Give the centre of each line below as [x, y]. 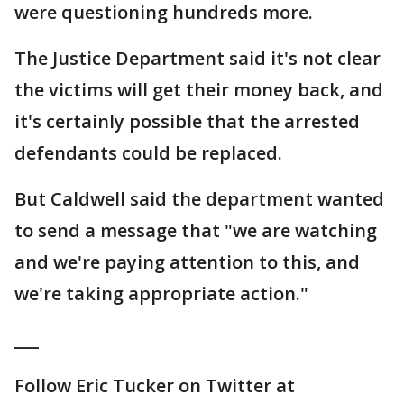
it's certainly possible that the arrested [187, 121]
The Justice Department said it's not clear [197, 58]
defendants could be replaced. [148, 153]
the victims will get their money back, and [199, 90]
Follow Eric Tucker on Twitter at [155, 386]
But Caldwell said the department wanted [199, 199]
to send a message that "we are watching [196, 230]
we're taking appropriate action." [161, 294]
